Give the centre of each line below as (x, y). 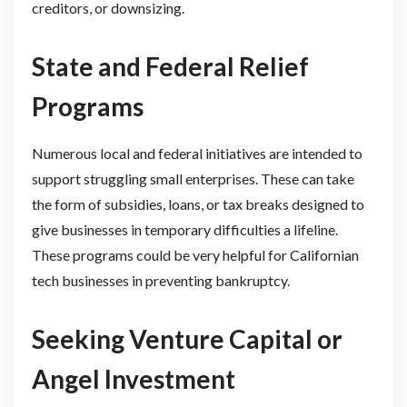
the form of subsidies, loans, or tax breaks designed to (198, 203)
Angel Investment (133, 378)
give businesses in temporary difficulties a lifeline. (184, 229)
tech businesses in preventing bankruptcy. (160, 280)
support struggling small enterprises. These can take (193, 178)
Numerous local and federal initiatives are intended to (197, 153)
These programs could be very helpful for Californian (195, 254)
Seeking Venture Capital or (187, 338)
